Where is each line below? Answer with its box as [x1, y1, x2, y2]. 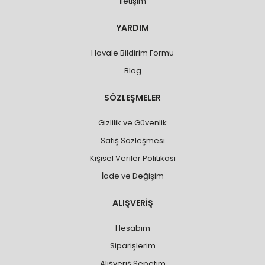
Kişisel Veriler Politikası [89, 152, 176, 164]
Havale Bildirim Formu [91, 47, 174, 59]
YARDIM [116, 21, 149, 34]
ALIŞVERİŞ [112, 196, 153, 209]
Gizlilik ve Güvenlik [98, 117, 167, 128]
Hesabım [115, 222, 150, 234]
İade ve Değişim [101, 170, 164, 182]
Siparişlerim [109, 240, 156, 251]
